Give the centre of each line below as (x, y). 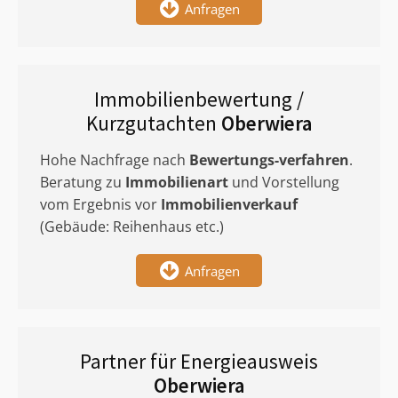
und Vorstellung (284, 182)
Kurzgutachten (153, 123)
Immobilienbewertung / (199, 99)
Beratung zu (83, 182)
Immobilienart (177, 182)
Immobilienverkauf (229, 204)
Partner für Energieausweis (199, 361)
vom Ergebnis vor (100, 204)
